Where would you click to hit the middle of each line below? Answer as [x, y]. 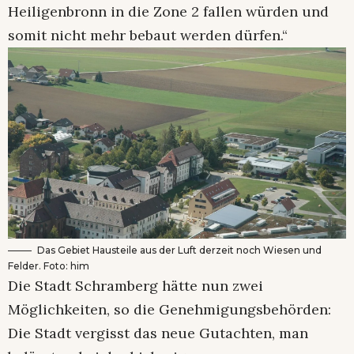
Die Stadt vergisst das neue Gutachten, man [158, 333]
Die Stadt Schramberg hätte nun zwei [136, 285]
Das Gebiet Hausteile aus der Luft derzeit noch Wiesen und [179, 250]
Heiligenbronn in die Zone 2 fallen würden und [168, 11]
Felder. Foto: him [49, 265]
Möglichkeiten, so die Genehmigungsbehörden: [169, 309]
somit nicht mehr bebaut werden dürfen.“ [148, 35]
